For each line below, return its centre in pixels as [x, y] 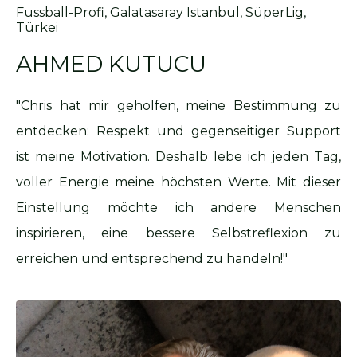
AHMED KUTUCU [111, 64]
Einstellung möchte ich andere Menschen [178, 208]
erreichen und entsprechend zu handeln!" [152, 259]
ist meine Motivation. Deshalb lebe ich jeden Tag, [178, 157]
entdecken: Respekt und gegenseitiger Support [178, 131]
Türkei [37, 28]
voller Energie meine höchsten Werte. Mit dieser [178, 182]
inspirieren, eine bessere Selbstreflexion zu [178, 233]
